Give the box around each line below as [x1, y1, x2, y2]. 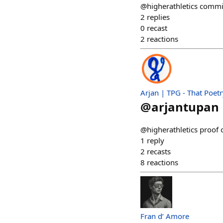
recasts [147, 146, 171, 157]
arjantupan [151, 99, 219, 115]
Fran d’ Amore [140, 211, 189, 222]
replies [147, 12, 170, 22]
